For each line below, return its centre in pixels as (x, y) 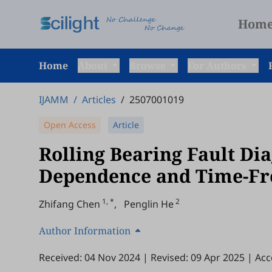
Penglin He (149, 204)
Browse (149, 66)
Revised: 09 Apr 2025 (198, 257)
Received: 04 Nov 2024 (90, 257)
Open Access (70, 125)
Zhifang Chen (70, 204)
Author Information (85, 231)
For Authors (218, 66)
